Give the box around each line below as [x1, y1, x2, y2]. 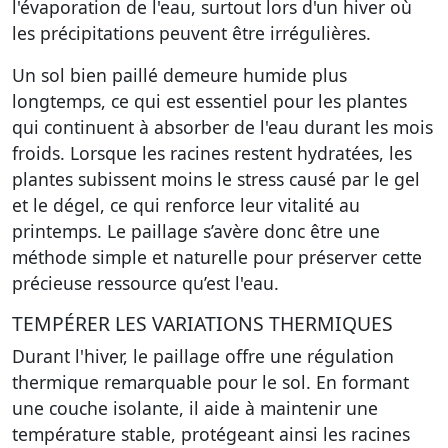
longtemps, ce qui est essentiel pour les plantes [12, 89, 407, 113]
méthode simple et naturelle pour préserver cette [12, 245, 422, 269]
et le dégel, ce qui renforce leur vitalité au [12, 193, 360, 217]
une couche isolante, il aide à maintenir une [12, 396, 378, 420]
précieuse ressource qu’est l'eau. [12, 271, 279, 295]
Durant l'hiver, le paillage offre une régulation [12, 344, 394, 368]
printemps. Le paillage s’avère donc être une [12, 219, 380, 243]
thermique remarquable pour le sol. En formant [12, 370, 409, 394]
